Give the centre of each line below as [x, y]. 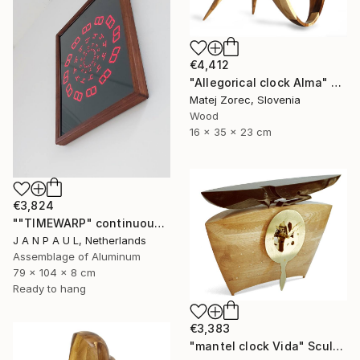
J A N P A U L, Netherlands [80, 241]
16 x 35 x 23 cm [231, 132]
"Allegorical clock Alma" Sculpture [337, 83]
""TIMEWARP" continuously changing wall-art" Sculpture [160, 223]
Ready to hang [49, 289]
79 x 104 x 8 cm [54, 273]
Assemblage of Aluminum [77, 257]
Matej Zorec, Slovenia [245, 100]
